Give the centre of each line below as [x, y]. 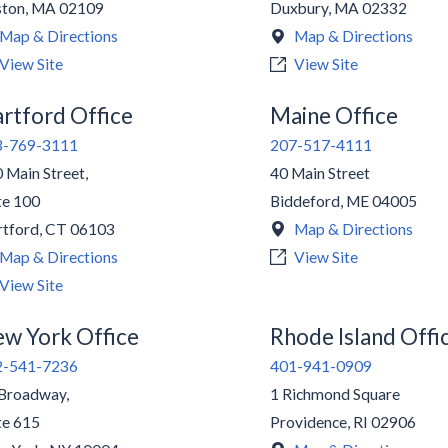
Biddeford [305, 201]
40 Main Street [320, 173]
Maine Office [334, 116]
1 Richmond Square [335, 393]
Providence [309, 421]
